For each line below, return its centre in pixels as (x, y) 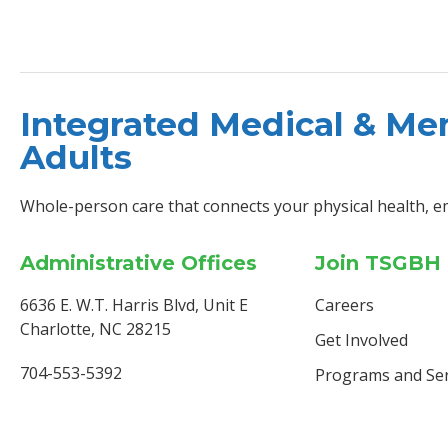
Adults (76, 157)
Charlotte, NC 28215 (95, 328)
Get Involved (361, 339)
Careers (344, 304)
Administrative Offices (138, 262)
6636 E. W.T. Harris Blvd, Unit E (134, 304)
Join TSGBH (378, 262)
